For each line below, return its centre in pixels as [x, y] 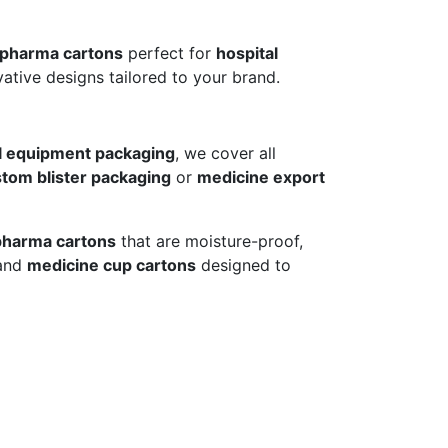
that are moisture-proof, [209, 241]
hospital [247, 53]
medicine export [261, 177]
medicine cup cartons [111, 265]
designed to [243, 265]
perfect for [169, 53]
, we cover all [225, 153]
